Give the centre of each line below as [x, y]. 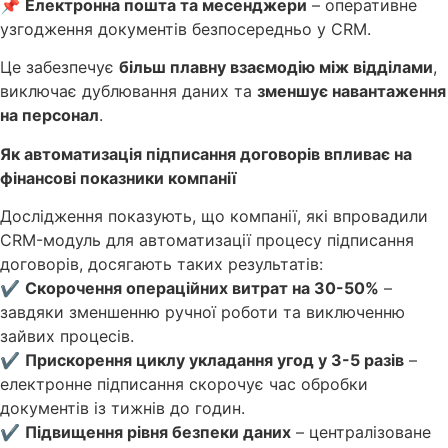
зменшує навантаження [351, 91]
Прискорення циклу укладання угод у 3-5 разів [214, 360]
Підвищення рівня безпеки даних [158, 432]
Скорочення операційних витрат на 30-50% [202, 288]
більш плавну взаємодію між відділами [276, 67]
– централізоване [361, 432]
